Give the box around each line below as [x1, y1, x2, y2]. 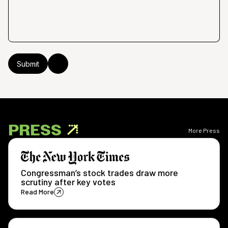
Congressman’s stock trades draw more [21, 167, 178, 178]
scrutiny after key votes [21, 176, 116, 187]
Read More [21, 187, 54, 196]
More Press [188, 127, 220, 134]
